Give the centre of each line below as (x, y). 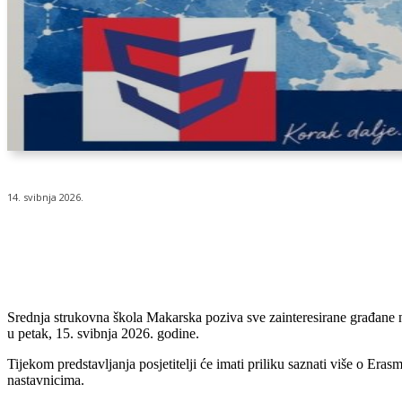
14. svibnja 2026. (45, 197)
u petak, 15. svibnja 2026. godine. (103, 334)
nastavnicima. (46, 380)
